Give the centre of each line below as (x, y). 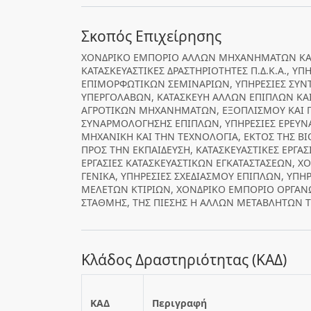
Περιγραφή (179, 303)
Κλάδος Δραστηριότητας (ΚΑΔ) (184, 260)
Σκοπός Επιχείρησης (151, 36)
